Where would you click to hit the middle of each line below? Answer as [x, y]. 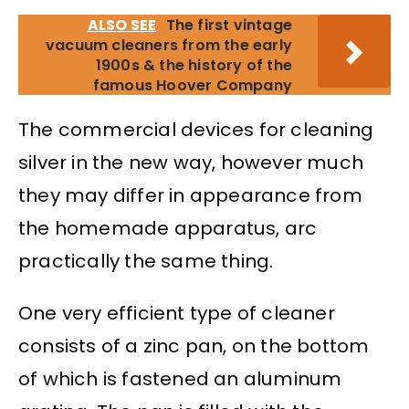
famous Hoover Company [192, 86]
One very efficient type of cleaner [177, 313]
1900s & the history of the [194, 66]
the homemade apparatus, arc [168, 229]
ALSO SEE [122, 26]
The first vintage [229, 26]
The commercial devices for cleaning [196, 130]
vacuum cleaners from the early [169, 46]
